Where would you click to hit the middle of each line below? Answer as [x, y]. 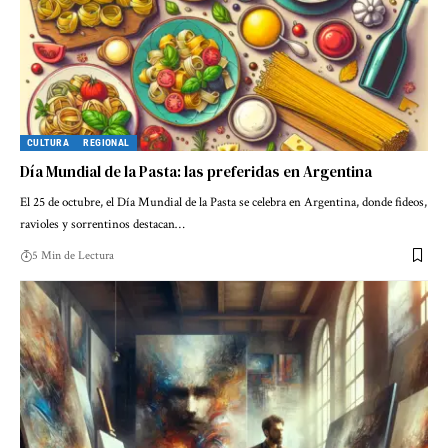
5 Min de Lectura [73, 255]
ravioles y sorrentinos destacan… [102, 224]
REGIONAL [106, 142]
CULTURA [48, 142]
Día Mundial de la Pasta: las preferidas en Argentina [196, 171]
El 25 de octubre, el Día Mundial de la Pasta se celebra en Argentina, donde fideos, [223, 202]
